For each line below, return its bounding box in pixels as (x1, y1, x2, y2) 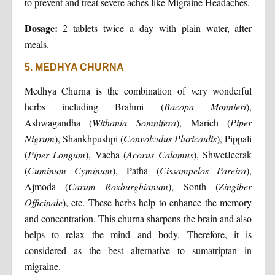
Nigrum (24, 131, 55, 145)
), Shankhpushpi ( (54, 131, 123, 145)
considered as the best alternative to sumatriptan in (24, 243, 252, 257)
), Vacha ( (85, 147, 127, 161)
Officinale (24, 195, 63, 209)
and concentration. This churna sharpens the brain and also (24, 211, 252, 225)
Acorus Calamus (126, 147, 193, 161)
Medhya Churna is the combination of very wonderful (24, 83, 252, 97)
